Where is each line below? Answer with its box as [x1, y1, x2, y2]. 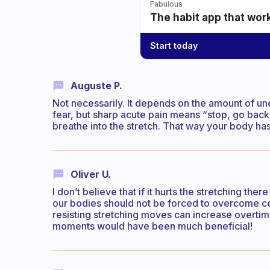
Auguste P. [71, 79, 122, 92]
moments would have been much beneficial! [52, 220, 253, 233]
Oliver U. [71, 168, 111, 180]
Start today [150, 40, 198, 51]
